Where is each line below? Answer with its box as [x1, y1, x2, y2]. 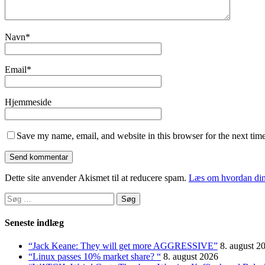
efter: [4, 202, 23, 213]
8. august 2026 [163, 251, 218, 262]
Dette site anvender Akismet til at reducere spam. [5, 172, 189, 183]
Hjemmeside [5, 96, 51, 107]
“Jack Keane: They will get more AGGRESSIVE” [28, 241, 218, 251]
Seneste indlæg [5, 217, 64, 228]
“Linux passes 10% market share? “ [28, 251, 161, 262]
